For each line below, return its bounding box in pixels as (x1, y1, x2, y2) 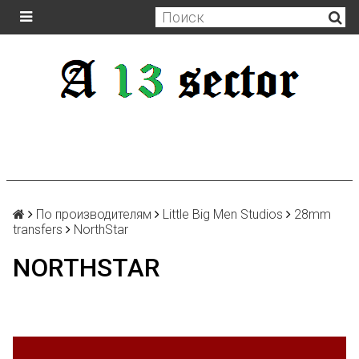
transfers (13, 222, 63, 237)
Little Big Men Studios (163, 207, 283, 222)
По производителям (36, 207, 151, 222)
